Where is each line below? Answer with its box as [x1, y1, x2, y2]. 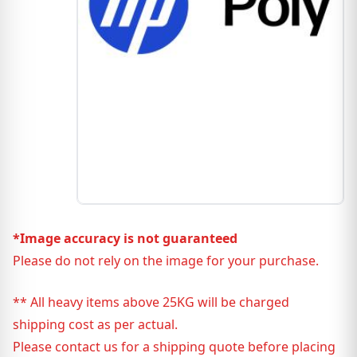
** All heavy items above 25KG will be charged [13, 293, 289, 311]
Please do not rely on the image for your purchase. [13, 252, 319, 269]
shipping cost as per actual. [13, 316, 178, 333]
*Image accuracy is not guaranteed [13, 229, 237, 247]
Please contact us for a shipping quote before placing [13, 338, 335, 355]
